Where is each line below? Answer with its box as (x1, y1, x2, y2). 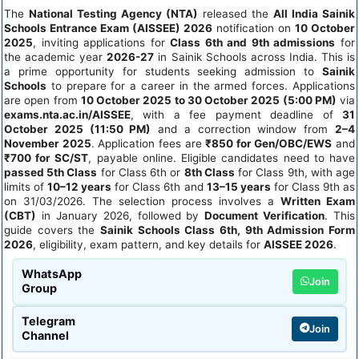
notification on (212, 21, 295, 34)
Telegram (21, 314, 75, 329)
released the (198, 6, 273, 20)
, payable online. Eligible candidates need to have (88, 151, 356, 164)
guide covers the (4, 223, 100, 236)
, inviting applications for (33, 35, 171, 49)
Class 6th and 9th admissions (170, 35, 336, 49)
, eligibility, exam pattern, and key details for (33, 237, 264, 251)
